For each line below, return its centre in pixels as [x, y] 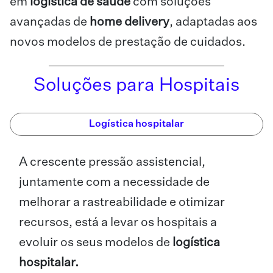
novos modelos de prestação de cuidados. [128, 42]
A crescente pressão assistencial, [112, 162]
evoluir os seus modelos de [96, 243]
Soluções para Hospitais [136, 86]
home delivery [129, 22]
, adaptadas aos [213, 22]
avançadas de [50, 22]
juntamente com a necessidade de [114, 183]
